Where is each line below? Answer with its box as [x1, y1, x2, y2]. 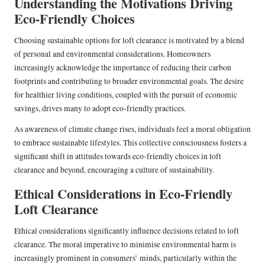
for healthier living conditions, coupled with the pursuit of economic [14, 89, 237, 101]
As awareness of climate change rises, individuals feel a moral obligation [14, 124, 251, 135]
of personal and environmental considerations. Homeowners [14, 49, 211, 60]
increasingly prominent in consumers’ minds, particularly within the [14, 253, 237, 264]
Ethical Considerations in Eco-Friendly [14, 184, 232, 204]
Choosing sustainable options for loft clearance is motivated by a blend [14, 35, 244, 46]
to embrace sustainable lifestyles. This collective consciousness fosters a [14, 137, 247, 148]
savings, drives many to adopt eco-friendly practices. [14, 103, 186, 114]
